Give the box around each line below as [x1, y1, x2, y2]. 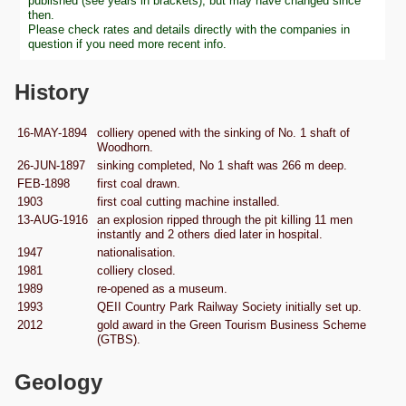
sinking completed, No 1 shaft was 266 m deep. [97, 159, 347, 173]
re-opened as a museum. [97, 282, 227, 296]
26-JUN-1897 [17, 159, 85, 173]
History [14, 79, 89, 104]
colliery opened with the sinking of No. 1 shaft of [97, 126, 350, 140]
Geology [14, 370, 102, 395]
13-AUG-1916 [17, 213, 88, 227]
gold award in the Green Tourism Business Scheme [97, 318, 366, 333]
